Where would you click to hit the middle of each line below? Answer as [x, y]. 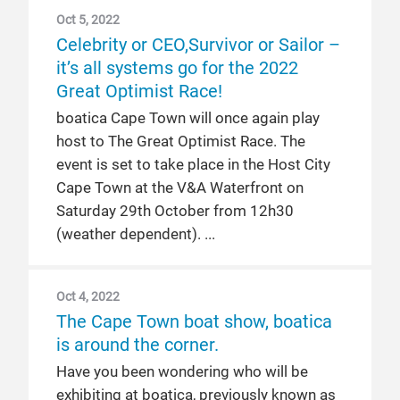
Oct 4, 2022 [88, 296]
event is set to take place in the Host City [193, 165]
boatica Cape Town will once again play [188, 118]
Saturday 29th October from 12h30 [175, 211]
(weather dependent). [130, 234]
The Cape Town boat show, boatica [194, 321]
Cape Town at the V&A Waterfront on [180, 188]
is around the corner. [137, 345]
